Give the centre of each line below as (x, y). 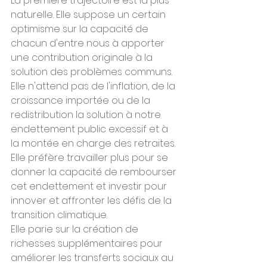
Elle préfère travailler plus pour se (91, 158)
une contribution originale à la (83, 58)
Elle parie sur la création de (76, 229)
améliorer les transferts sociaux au (93, 258)
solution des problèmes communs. (93, 72)
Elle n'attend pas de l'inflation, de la (94, 86)
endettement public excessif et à (91, 129)
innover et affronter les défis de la (92, 201)
